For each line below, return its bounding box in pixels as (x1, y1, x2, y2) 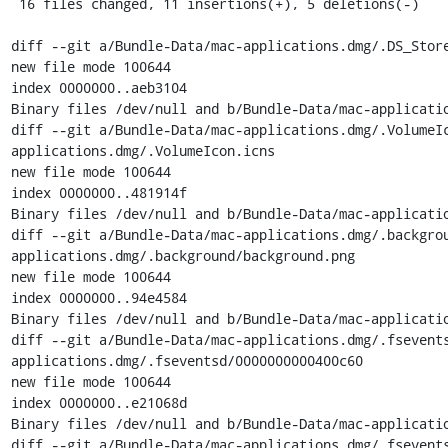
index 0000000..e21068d (10, 392, 187, 412)
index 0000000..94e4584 (10, 287, 187, 307)
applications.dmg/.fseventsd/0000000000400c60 (10, 350, 363, 370)
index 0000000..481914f (10, 182, 187, 202)
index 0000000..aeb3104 (10, 77, 187, 97)
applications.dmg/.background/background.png (10, 245, 355, 265)
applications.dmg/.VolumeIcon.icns (10, 140, 275, 160)
